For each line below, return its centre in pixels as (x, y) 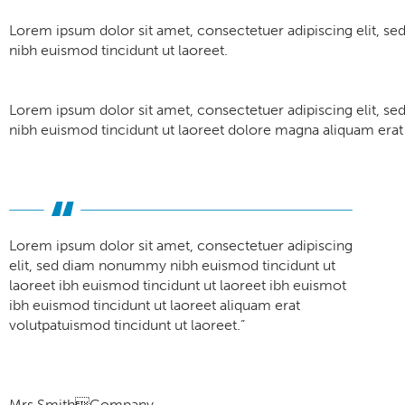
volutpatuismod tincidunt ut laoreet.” (127, 325)
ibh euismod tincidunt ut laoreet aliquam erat (155, 305)
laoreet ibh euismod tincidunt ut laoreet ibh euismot (178, 285)
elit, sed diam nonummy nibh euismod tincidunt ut (172, 265)
